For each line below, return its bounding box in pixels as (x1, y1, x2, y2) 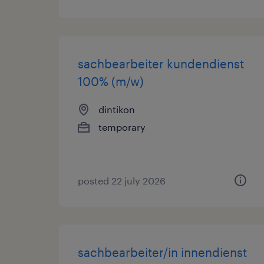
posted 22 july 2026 (78, 175, 166, 186)
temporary (98, 121, 146, 133)
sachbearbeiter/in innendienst (78, 245, 247, 259)
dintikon (98, 104, 135, 115)
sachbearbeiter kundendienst (78, 57, 244, 71)
